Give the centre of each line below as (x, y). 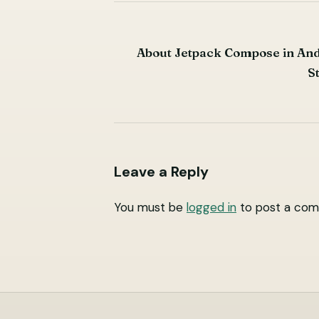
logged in (211, 207)
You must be (150, 207)
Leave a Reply (161, 171)
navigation (158, 68)
